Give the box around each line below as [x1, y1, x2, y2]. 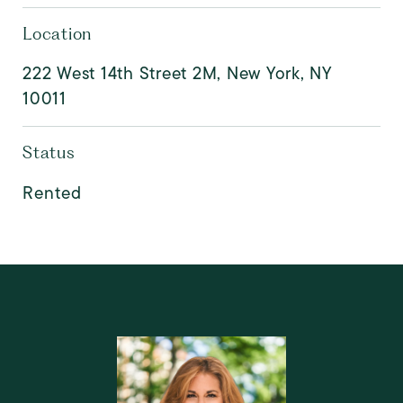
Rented [22, 181, 82, 205]
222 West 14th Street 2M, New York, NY [22, 61, 332, 85]
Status [22, 142, 76, 163]
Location [22, 23, 92, 44]
